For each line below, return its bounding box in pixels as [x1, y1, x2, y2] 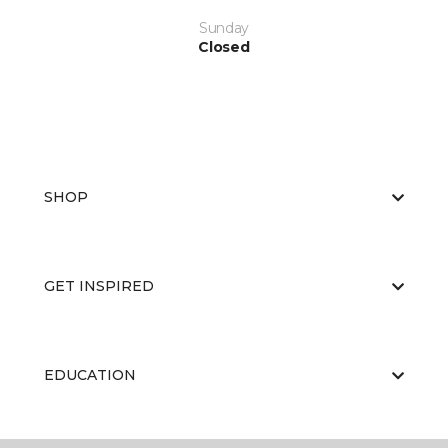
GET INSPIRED [44, 277, 154, 296]
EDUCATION [44, 366, 136, 385]
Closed [198, 38, 250, 57]
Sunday [198, 19, 250, 38]
